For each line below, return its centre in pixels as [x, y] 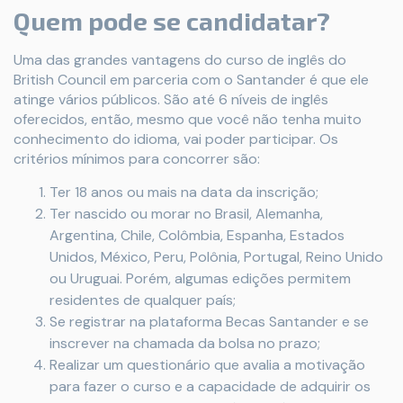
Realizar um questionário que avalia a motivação [207, 364]
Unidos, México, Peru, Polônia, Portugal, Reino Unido [216, 256]
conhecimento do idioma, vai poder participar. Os [176, 139]
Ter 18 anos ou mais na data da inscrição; [184, 192]
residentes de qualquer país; [143, 300]
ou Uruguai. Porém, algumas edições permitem [200, 278]
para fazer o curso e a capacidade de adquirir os [210, 386]
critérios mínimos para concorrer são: [137, 158]
